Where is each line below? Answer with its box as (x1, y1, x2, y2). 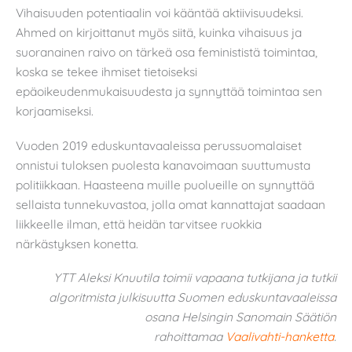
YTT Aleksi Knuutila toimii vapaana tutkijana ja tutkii (53, 269, 336, 286)
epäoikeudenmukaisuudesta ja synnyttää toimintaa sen (16, 83, 322, 100)
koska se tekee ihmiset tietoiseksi (16, 64, 197, 80)
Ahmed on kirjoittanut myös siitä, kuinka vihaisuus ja (16, 24, 302, 41)
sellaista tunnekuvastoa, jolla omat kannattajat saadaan (16, 196, 325, 212)
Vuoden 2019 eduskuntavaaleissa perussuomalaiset (16, 137, 302, 153)
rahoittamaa (154, 328, 225, 345)
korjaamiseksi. (16, 103, 93, 119)
